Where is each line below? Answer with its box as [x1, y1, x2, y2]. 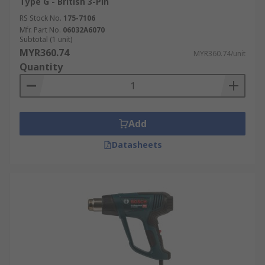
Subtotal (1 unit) [20, 34, 72, 44]
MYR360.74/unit [193, 49, 245, 59]
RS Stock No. [20, 13, 62, 23]
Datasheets [111, 139, 162, 150]
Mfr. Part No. [20, 25, 61, 35]
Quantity [20, 60, 63, 73]
